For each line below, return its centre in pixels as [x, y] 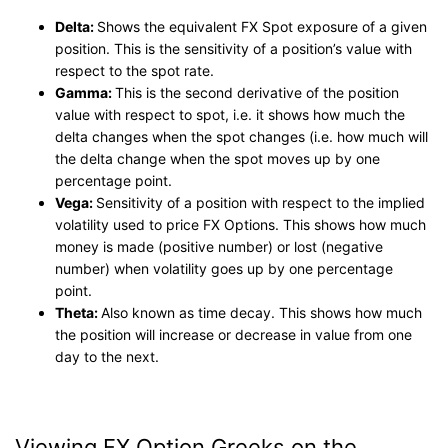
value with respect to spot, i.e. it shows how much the [230, 114]
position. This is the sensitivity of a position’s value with [233, 48]
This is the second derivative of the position [257, 92]
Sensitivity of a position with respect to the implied [260, 202]
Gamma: [85, 92]
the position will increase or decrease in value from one [233, 334]
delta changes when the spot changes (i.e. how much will [241, 136]
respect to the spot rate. [134, 70]
